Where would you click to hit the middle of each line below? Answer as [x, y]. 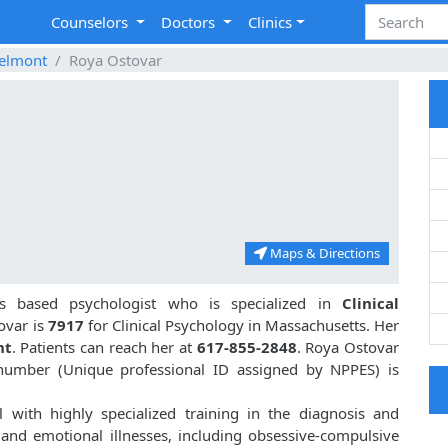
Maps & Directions [323, 253]
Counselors [92, 22]
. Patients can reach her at [104, 347]
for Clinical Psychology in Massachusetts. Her [243, 325]
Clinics [270, 22]
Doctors [190, 22]
